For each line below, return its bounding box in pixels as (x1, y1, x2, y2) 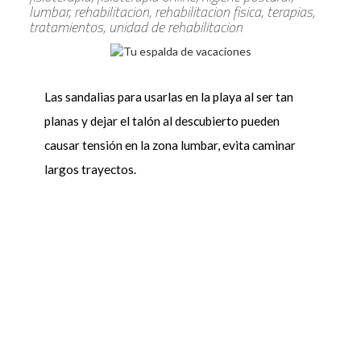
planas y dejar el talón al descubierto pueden (44, 114, 280, 129)
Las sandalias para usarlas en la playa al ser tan (44, 89, 293, 105)
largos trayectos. (44, 162, 136, 177)
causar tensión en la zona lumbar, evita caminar (44, 138, 296, 153)
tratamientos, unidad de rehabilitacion (28, 15, 243, 38)
